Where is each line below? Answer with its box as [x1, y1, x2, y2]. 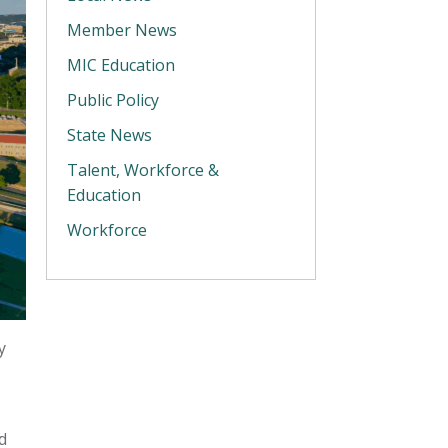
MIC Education [67, 54, 175, 76]
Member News [67, 19, 177, 41]
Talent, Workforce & [67, 159, 219, 181]
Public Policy [67, 89, 159, 111]
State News [67, 124, 152, 146]
